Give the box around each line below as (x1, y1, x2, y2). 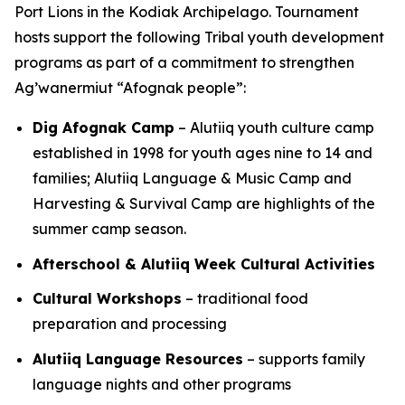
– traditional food (182, 289, 308, 308)
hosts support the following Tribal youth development (14, 28, 384, 46)
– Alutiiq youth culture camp (174, 118, 374, 137)
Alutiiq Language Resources (33, 349, 243, 368)
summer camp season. (33, 220, 186, 238)
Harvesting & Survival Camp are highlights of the (33, 194, 375, 212)
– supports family (243, 349, 365, 368)
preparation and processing (33, 315, 227, 334)
